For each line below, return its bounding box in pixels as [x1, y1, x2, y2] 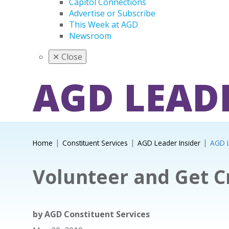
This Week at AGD [69, 19, 138, 30]
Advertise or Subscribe [69, 8, 155, 19]
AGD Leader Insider [137, 138, 200, 148]
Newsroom [69, 30, 111, 41]
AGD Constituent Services [44, 209, 150, 220]
